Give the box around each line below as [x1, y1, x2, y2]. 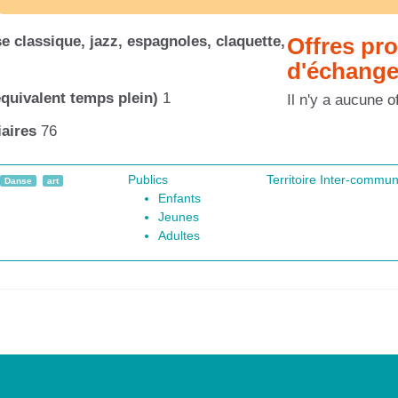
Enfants [158, 192, 202, 206]
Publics [128, 173, 169, 187]
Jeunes [158, 211, 200, 225]
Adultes [158, 229, 201, 243]
